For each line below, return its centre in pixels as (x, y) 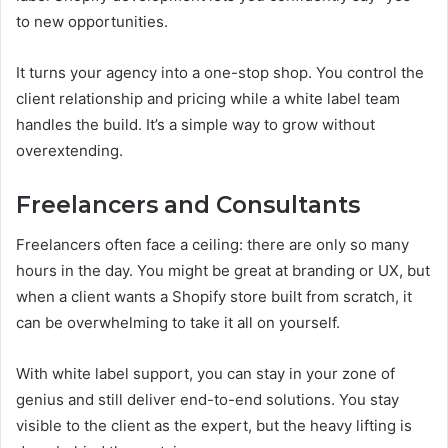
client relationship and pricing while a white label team (208, 98)
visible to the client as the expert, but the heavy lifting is (214, 425)
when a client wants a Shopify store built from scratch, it (214, 296)
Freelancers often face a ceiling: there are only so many (212, 244)
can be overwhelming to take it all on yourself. (178, 322)
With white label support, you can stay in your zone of (205, 373)
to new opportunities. (92, 21)
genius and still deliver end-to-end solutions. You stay (207, 399)
